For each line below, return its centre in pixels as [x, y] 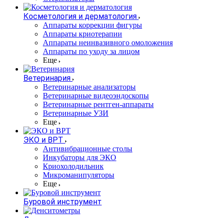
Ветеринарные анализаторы [89, 87]
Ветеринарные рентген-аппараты [98, 105]
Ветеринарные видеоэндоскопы [96, 96]
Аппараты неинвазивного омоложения [108, 43]
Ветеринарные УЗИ [76, 113]
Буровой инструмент [63, 202]
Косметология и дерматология [80, 17]
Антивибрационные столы [88, 149]
